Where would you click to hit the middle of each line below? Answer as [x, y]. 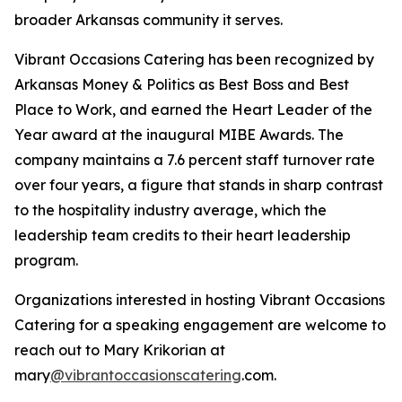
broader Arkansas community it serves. [149, 20]
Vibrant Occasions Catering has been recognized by [194, 60]
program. [46, 261]
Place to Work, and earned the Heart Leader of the [193, 110]
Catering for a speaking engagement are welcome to [200, 325]
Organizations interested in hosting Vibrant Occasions [200, 300]
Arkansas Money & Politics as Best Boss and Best [182, 85]
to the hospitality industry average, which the [170, 210]
